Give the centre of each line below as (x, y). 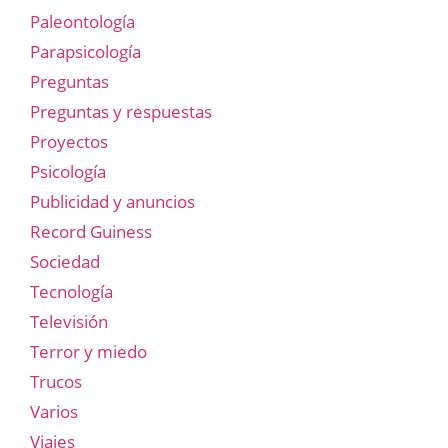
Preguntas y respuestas (121, 111)
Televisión (69, 321)
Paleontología (82, 21)
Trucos (56, 381)
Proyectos (69, 141)
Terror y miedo (88, 351)
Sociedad (65, 261)
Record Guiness (91, 231)
